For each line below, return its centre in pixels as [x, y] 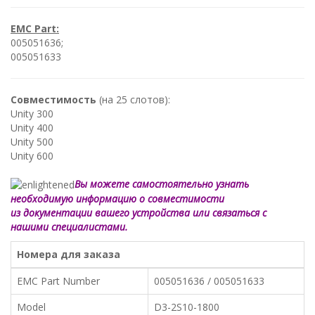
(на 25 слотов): [133, 99]
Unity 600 [32, 155]
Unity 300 [32, 113]
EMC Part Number [58, 281]
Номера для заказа [69, 254]
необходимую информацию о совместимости [117, 198]
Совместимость [53, 99]
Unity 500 [32, 141]
